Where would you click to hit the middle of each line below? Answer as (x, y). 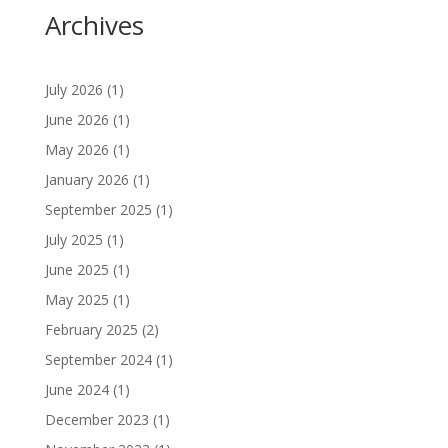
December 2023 (96, 419)
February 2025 (91, 329)
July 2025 (73, 239)
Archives (94, 25)
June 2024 (76, 389)
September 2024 (98, 359)
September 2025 (98, 209)
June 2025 (76, 269)
